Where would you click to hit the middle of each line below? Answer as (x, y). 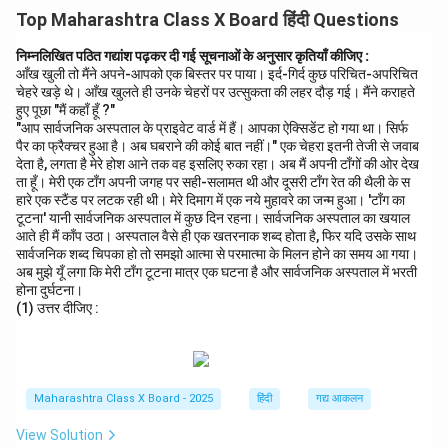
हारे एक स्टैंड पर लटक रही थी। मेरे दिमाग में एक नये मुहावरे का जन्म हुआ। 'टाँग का (210, 200)
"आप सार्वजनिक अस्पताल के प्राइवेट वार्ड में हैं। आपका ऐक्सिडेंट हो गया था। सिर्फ (212, 128)
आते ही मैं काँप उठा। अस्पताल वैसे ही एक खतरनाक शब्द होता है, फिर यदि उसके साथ (216, 236)
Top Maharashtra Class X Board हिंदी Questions (207, 19)
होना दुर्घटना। (51, 290)
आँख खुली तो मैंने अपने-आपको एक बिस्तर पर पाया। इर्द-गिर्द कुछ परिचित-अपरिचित (217, 74)
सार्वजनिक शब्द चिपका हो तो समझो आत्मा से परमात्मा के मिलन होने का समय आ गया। (217, 254)
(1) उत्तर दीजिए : (57, 308)
